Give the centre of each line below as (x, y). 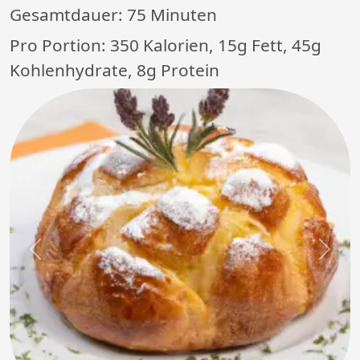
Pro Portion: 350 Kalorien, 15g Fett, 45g (166, 45)
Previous (61, 258)
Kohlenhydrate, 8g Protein (115, 70)
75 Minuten (172, 15)
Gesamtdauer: (68, 15)
